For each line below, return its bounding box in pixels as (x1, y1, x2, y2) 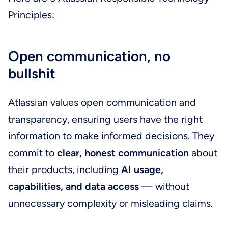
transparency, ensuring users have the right (8, 113, 203, 126)
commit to (8, 147, 57, 159)
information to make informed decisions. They (8, 130, 214, 142)
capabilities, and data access (8, 180, 141, 193)
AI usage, (121, 163, 163, 176)
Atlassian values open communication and (8, 96, 196, 109)
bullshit (8, 65, 55, 82)
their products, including (8, 163, 121, 176)
